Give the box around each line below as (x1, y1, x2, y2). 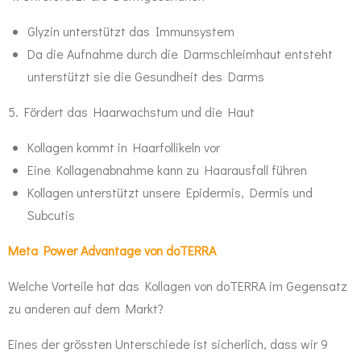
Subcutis (27, 205, 78, 223)
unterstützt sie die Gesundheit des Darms (27, 67, 264, 85)
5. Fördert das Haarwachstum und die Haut (8, 102, 255, 120)
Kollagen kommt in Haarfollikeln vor (27, 138, 220, 156)
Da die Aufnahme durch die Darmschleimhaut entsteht (27, 44, 333, 62)
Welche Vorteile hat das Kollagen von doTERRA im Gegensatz (8, 276, 347, 294)
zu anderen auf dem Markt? (8, 299, 167, 317)
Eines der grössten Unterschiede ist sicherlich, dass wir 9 (8, 334, 328, 352)
